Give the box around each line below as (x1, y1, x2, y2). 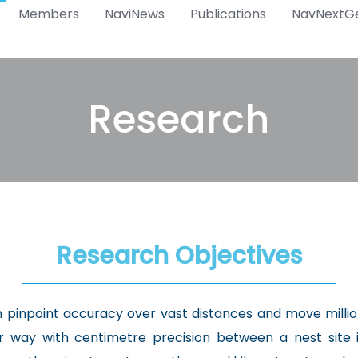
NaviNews (105, 5, 165, 23)
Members (18, 5, 79, 23)
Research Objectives (56, 239, 302, 272)
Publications (190, 5, 266, 23)
